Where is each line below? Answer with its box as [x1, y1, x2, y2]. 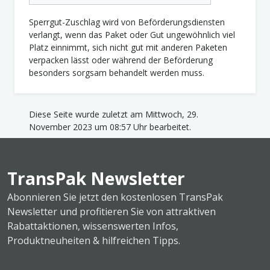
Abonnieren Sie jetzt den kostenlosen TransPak [7, 190, 223, 204]
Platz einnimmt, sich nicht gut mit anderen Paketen [29, 42, 227, 54]
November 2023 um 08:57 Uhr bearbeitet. [29, 121, 191, 133]
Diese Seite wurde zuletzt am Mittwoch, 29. [29, 108, 198, 121]
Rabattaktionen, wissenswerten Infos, [7, 219, 178, 233]
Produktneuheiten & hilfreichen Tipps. [7, 234, 180, 248]
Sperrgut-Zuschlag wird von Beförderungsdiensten [29, 16, 225, 28]
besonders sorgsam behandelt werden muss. [29, 67, 204, 79]
